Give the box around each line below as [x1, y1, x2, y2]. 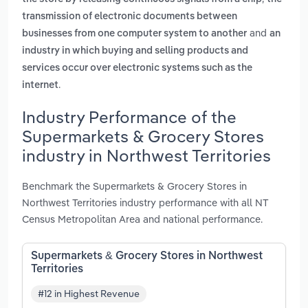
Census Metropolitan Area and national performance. [22, 212, 263, 225]
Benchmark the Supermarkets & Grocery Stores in [22, 179, 247, 192]
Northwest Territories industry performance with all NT [22, 195, 269, 209]
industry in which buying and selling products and [22, 46, 248, 56]
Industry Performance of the [22, 106, 236, 127]
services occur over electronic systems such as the [22, 63, 252, 74]
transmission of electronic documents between [22, 12, 237, 22]
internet [22, 80, 58, 91]
